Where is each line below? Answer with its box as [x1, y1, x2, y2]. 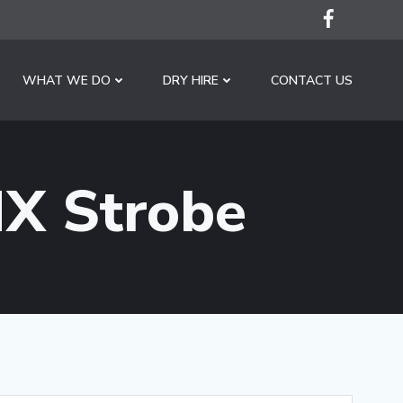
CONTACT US [271, 71, 353, 89]
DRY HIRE [163, 71, 219, 89]
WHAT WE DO [22, 71, 111, 89]
